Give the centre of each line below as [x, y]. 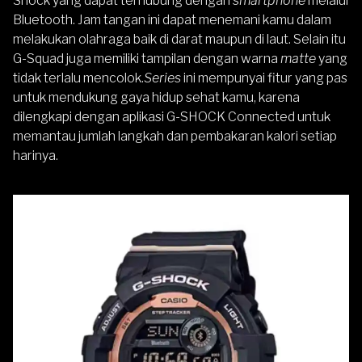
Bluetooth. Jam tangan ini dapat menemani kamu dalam [172, 19]
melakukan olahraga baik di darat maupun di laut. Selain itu [179, 39]
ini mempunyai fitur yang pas [264, 78]
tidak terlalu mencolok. [78, 78]
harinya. [36, 155]
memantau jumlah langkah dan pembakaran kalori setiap [175, 136]
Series [162, 78]
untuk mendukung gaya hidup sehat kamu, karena [156, 97]
